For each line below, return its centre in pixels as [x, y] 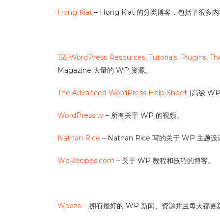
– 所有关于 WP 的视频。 [143, 115]
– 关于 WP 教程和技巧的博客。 [165, 161]
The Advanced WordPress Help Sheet [122, 93]
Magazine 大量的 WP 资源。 [105, 70]
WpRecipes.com [86, 161]
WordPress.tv [81, 115]
